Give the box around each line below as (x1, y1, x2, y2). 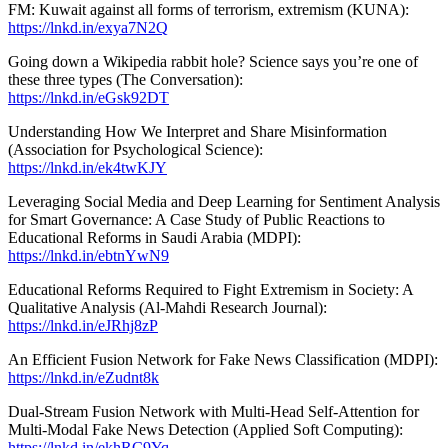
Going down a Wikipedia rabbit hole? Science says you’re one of (8, 52, 418, 70)
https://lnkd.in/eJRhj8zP (8, 316, 158, 334)
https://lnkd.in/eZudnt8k (8, 368, 159, 386)
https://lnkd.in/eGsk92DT (8, 88, 169, 106)
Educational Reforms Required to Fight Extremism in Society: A (8, 280, 413, 298)
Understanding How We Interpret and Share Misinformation (8, 122, 387, 140)
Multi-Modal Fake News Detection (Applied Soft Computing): (8, 420, 403, 438)
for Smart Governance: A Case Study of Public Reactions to (8, 210, 385, 228)
